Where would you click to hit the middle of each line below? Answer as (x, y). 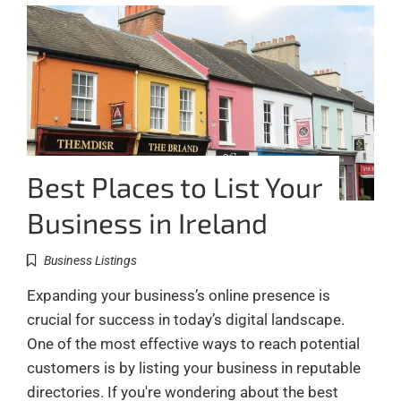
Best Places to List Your (175, 187)
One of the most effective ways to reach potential (193, 344)
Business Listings (90, 261)
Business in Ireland (147, 223)
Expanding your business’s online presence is (179, 296)
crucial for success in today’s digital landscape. (186, 320)
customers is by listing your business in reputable (194, 368)
